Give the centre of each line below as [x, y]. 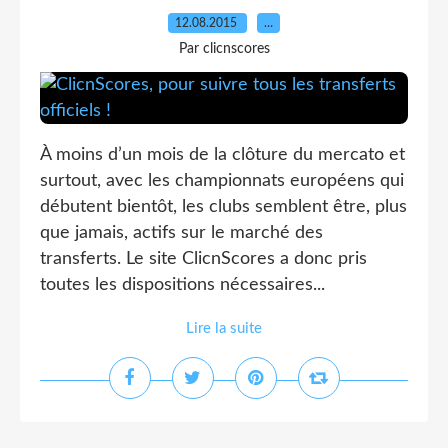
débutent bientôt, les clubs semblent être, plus [223, 207]
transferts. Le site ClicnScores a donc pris [203, 259]
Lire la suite [224, 328]
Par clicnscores [224, 49]
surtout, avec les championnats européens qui [222, 181]
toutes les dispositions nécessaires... [182, 285]
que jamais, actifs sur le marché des [181, 233]
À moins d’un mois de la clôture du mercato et [222, 155]
